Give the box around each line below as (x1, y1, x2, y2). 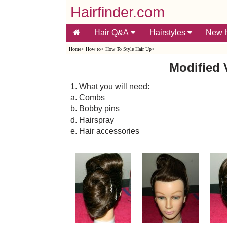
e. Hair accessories (70, 126, 139, 135)
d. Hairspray (70, 115, 114, 124)
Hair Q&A (94, 28, 131, 37)
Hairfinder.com (70, 4, 165, 20)
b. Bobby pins (70, 104, 120, 113)
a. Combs (70, 93, 105, 102)
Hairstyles (149, 28, 187, 37)
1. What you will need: (70, 82, 149, 91)
